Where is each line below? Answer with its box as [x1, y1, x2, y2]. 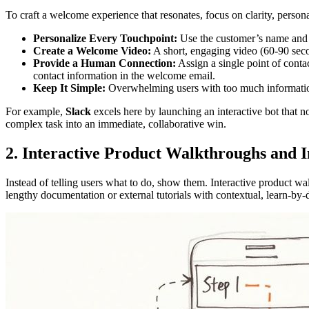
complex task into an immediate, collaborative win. [6, 118, 226, 130]
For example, [6, 106, 66, 118]
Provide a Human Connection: [33, 57, 176, 70]
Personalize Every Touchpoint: [33, 32, 177, 45]
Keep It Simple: [33, 82, 106, 94]
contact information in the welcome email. [33, 70, 215, 82]
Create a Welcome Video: [33, 45, 151, 57]
